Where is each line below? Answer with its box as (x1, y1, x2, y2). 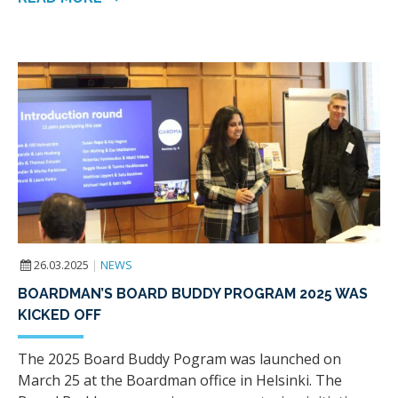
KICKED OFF (18, 306, 101, 324)
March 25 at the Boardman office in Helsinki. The (18, 370, 342, 391)
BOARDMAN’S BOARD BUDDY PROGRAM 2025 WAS (18, 285, 368, 303)
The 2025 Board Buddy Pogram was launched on (18, 349, 341, 370)
